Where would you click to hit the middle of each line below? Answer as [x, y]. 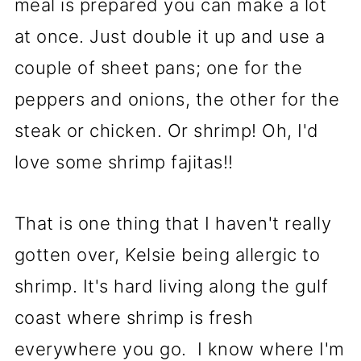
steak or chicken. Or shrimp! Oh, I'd [166, 131]
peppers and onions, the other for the [177, 99]
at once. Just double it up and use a [170, 36]
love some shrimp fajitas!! [124, 162]
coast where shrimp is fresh [134, 317]
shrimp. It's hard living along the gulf [171, 286]
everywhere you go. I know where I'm [179, 349]
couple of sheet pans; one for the [158, 68]
